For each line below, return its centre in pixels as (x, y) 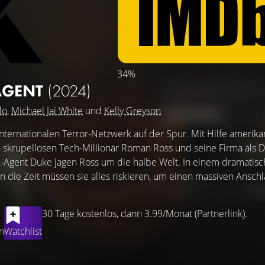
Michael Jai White (47, 111)
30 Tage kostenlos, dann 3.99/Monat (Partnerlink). (145, 214)
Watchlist (23, 231)
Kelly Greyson (132, 111)
